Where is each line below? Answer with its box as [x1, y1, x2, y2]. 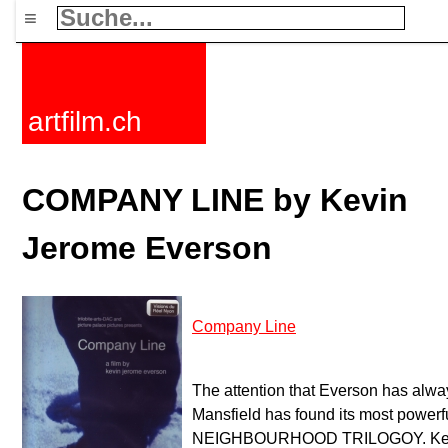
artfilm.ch [28, 106, 142, 137]
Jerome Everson [22, 230, 272, 266]
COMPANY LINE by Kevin [22, 182, 408, 218]
